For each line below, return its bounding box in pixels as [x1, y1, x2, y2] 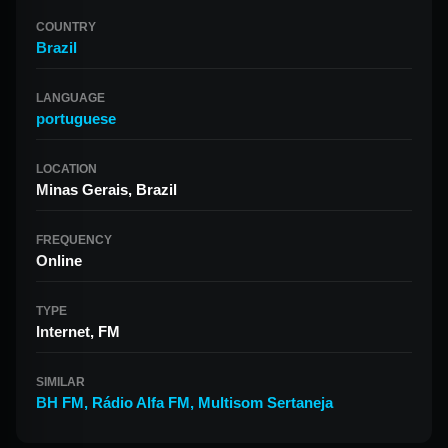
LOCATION [36, 162, 97, 176]
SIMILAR [36, 375, 85, 389]
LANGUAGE [36, 91, 105, 105]
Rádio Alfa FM [92, 394, 190, 411]
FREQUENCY [36, 233, 112, 247]
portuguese [36, 110, 116, 127]
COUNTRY [36, 20, 96, 34]
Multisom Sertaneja [198, 394, 333, 411]
